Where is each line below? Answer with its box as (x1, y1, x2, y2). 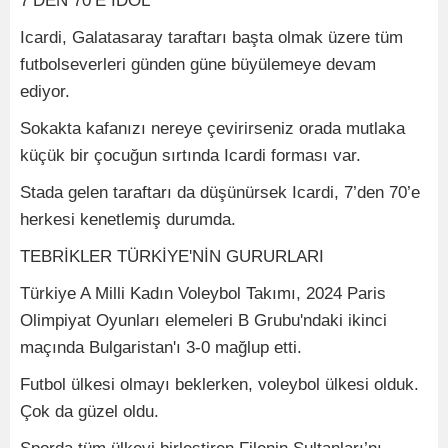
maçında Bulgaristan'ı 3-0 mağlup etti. (20, 338, 302, 357)
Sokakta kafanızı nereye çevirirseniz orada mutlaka (20, 119, 405, 138)
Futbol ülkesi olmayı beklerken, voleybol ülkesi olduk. (20, 375, 419, 394)
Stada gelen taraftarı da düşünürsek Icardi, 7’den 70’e (20, 183, 420, 202)
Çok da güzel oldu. (20, 402, 159, 421)
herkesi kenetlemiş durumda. (20, 210, 236, 229)
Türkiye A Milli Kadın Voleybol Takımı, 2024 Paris (20, 284, 386, 303)
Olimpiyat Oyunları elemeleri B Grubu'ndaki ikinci (20, 311, 387, 330)
